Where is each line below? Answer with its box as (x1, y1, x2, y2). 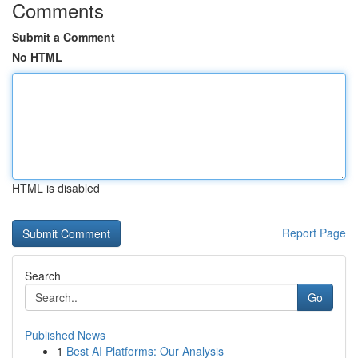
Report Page (282, 225, 346, 241)
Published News (25, 327, 105, 343)
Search (25, 268, 61, 284)
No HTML (12, 49, 62, 65)
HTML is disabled (12, 180, 100, 196)
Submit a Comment (12, 29, 115, 45)
